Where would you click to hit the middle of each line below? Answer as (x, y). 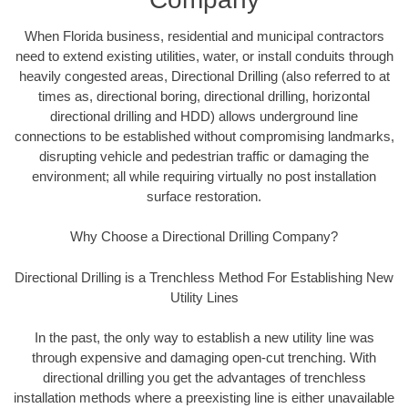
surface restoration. (204, 196)
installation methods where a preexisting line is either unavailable (204, 398)
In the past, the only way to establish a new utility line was (204, 338)
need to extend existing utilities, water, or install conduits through (204, 56)
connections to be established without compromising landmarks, (204, 136)
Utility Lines (204, 297)
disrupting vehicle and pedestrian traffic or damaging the (204, 156)
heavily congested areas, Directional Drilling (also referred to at (204, 76)
